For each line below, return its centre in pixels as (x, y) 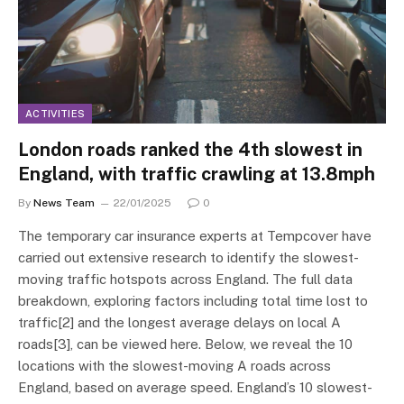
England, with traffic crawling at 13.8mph (197, 174)
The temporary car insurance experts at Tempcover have (195, 235)
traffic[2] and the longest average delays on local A (179, 322)
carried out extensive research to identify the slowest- (188, 257)
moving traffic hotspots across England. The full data (185, 279)
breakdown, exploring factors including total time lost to (193, 300)
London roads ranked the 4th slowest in (190, 149)
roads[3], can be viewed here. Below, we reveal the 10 (185, 344)
